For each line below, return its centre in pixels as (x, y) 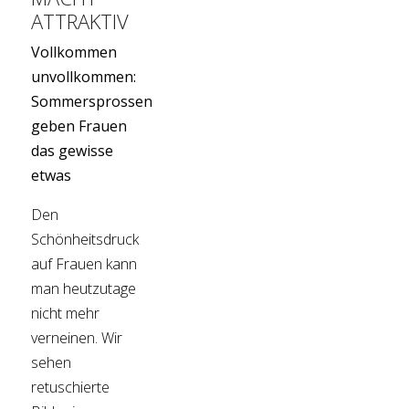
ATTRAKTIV (80, 21)
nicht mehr (66, 314)
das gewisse (73, 151)
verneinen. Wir (77, 338)
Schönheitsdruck (85, 240)
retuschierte (71, 388)
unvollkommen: (84, 77)
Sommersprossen (92, 102)
